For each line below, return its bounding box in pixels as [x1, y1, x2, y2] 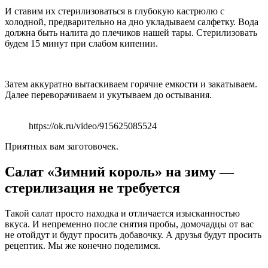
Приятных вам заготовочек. [5, 141, 118, 151]
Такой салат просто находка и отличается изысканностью [5, 208, 240, 218]
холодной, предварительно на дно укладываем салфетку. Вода [5, 16, 258, 27]
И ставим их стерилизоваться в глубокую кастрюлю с [5, 5, 224, 16]
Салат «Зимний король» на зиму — [5, 163, 234, 179]
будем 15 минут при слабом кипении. [5, 38, 158, 48]
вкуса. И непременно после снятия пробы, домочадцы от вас [5, 218, 254, 229]
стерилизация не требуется [5, 179, 180, 196]
